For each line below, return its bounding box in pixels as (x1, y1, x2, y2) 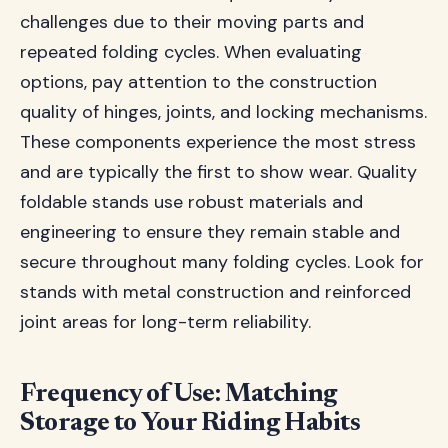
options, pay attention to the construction (20, 70, 377, 94)
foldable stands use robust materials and (20, 190, 363, 214)
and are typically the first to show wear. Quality (20, 160, 417, 184)
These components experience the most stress (20, 130, 416, 154)
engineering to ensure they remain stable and (20, 220, 400, 244)
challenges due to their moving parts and (20, 10, 364, 34)
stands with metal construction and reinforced (20, 280, 411, 304)
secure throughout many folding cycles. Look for (20, 250, 424, 274)
